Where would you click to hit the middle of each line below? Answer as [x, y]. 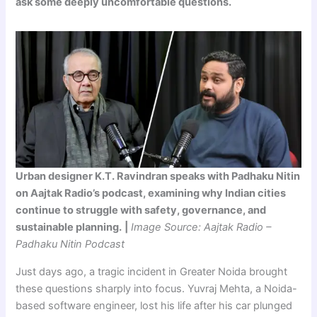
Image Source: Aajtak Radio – [201, 227]
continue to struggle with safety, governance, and [141, 211]
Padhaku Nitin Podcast [70, 244]
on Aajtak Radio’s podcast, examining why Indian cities [151, 194]
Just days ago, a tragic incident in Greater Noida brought [152, 271]
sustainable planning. [69, 227]
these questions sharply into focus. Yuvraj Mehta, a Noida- [157, 288]
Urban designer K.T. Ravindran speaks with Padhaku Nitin [158, 177]
